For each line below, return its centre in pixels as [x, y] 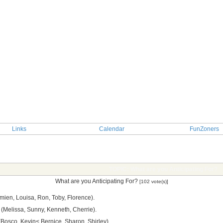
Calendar [111, 129]
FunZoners [204, 129]
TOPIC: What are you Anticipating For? [163, 169]
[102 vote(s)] [154, 181]
